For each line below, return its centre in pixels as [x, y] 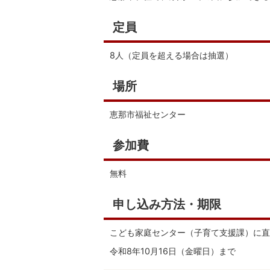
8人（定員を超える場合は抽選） [171, 55]
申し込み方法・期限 [167, 204]
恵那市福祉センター [148, 115]
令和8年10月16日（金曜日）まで [173, 251]
